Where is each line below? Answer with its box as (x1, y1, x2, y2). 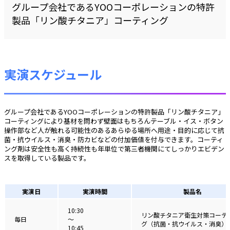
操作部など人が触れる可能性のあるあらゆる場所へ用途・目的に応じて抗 (4, 125, 224, 135)
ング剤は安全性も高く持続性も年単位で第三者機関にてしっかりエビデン (4, 143, 224, 154)
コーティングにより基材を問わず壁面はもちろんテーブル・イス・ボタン (4, 116, 223, 126)
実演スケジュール (4, 65, 102, 83)
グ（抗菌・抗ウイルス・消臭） (141, 219, 227, 228)
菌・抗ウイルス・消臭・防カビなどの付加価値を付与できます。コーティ (4, 134, 223, 144)
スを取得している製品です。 (4, 152, 90, 163)
